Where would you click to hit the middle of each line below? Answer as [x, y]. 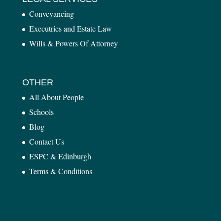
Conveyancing [51, 13]
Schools [41, 111]
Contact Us [46, 141]
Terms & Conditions [60, 171]
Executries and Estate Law [70, 28]
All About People [56, 97]
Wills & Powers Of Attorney [73, 43]
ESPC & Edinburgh [60, 156]
